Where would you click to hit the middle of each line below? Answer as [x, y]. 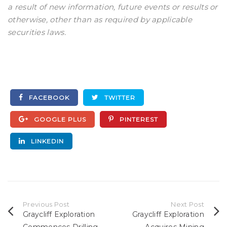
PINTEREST [138, 119]
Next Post [187, 204]
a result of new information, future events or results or [113, 7]
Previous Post [46, 204]
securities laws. [37, 32]
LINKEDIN [46, 141]
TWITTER [119, 98]
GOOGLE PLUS [59, 119]
